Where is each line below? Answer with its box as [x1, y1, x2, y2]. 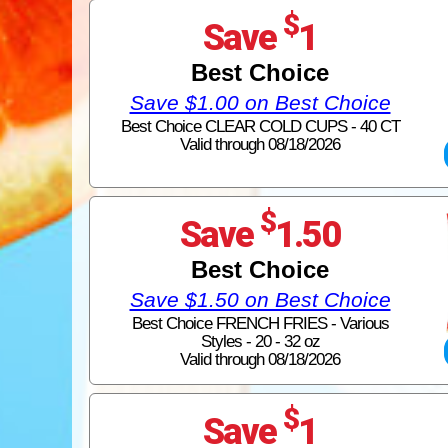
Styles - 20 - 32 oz [200, 331, 320, 351]
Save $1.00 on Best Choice [129, 91, 391, 114]
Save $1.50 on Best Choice [129, 287, 391, 311]
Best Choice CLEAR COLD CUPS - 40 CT [120, 117, 400, 136]
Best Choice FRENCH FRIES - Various [131, 313, 389, 333]
